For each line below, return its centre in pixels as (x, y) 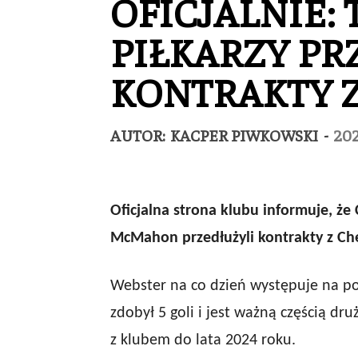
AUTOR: (139, 135)
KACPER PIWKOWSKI (244, 135)
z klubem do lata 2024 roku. (203, 340)
